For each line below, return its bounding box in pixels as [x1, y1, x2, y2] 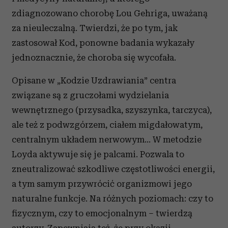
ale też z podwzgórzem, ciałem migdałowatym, [12, 120, 203, 130]
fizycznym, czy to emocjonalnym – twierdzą [12, 208, 192, 219]
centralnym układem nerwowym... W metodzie [12, 134, 202, 145]
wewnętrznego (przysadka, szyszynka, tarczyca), [12, 105, 212, 116]
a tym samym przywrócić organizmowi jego [12, 179, 192, 189]
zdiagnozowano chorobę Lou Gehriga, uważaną [12, 8, 208, 19]
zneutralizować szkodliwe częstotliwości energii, [12, 164, 215, 175]
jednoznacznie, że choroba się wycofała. [12, 52, 176, 63]
